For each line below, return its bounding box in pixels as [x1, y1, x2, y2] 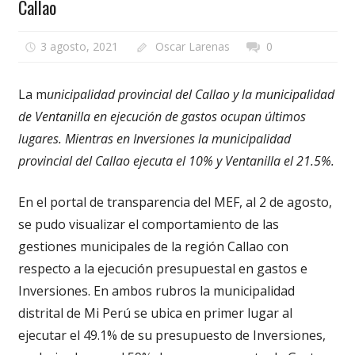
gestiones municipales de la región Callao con [17, 238, 288, 256]
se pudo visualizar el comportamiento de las [17, 216, 279, 234]
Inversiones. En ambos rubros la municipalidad [17, 282, 295, 300]
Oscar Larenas [155, 38, 230, 54]
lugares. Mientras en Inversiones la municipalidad [17, 130, 291, 148]
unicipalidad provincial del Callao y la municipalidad [46, 86, 334, 104]
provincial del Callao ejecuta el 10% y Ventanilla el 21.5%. [17, 152, 334, 170]
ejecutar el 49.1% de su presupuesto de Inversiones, [17, 326, 326, 345]
